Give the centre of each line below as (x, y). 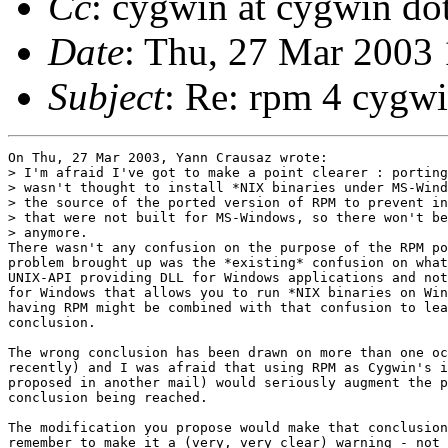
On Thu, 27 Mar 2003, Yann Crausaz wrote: (168, 157)
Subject (106, 96)
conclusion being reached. (108, 397)
